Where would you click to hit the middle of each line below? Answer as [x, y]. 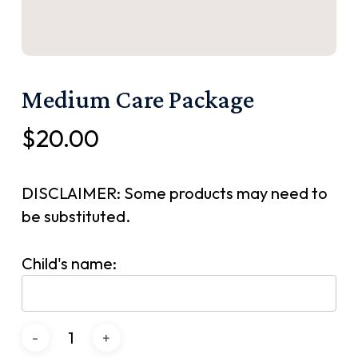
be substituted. [76, 217]
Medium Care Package [137, 99]
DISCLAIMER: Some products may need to [174, 193]
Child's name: [69, 264]
